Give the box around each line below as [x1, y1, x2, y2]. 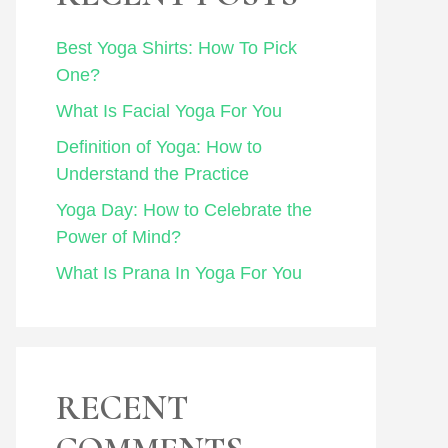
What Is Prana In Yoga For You [56, 262, 302, 283]
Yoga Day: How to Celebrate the [56, 199, 312, 220]
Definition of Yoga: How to [56, 136, 262, 157]
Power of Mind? [56, 226, 181, 247]
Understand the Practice [56, 163, 249, 184]
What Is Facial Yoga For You [56, 100, 282, 121]
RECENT [56, 386, 188, 429]
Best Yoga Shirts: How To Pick [56, 37, 297, 58]
